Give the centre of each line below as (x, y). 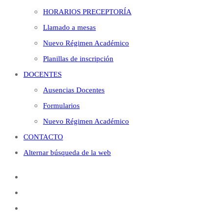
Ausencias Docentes (74, 90)
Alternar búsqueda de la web (67, 153)
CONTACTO (43, 137)
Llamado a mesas (69, 27)
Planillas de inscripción (78, 59)
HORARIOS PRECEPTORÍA (87, 12)
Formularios (61, 106)
